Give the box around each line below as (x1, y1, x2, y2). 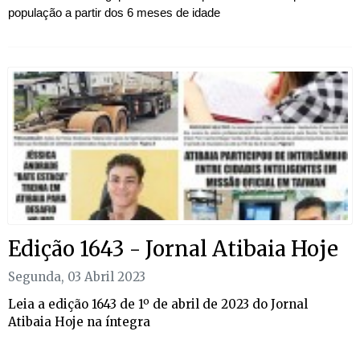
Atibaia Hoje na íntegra (8, 314, 150, 329)
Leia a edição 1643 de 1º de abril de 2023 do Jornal (8, 297, 308, 312)
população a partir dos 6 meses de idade (8, 6, 220, 20)
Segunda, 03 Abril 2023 (8, 269, 145, 284)
